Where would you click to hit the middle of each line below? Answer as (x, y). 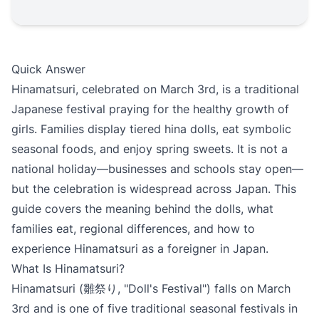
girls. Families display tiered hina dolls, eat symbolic (151, 129)
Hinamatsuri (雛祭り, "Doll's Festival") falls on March (151, 288)
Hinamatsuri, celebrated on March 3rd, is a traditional (155, 89)
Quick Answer (48, 69)
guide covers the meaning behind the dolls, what (142, 209)
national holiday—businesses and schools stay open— (157, 169)
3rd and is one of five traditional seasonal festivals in (155, 308)
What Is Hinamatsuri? (68, 268)
